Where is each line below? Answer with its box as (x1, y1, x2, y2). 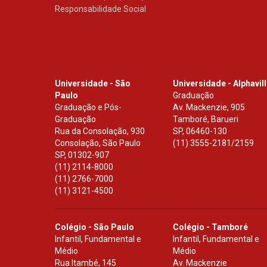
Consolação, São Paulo (55, 138, 141, 148)
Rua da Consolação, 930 (55, 126, 145, 136)
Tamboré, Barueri (173, 114, 239, 125)
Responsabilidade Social (55, 4, 146, 14)
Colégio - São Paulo (55, 222, 134, 232)
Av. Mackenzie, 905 (173, 103, 246, 113)
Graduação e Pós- (55, 103, 122, 113)
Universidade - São (55, 79, 131, 89)
